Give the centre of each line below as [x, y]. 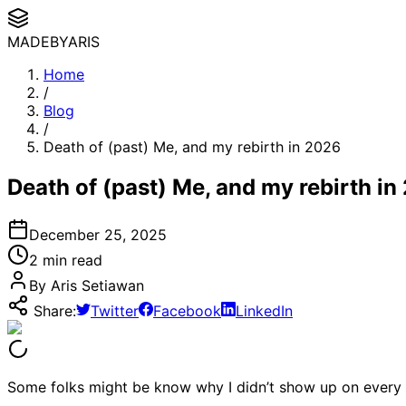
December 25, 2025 [98, 234]
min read [70, 260]
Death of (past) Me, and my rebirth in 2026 [192, 147]
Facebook [187, 310]
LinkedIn [264, 310]
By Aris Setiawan [87, 285]
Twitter [115, 310]
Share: [53, 310]
